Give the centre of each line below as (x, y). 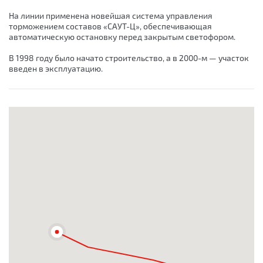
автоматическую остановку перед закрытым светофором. (122, 37)
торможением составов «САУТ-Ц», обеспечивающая (110, 26)
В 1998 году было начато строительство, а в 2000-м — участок (129, 58)
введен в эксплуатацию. (56, 69)
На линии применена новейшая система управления (111, 16)
